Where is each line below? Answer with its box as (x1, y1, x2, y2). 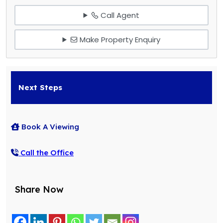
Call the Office (18, 148, 74, 158)
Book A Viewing (19, 122, 79, 132)
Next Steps (18, 83, 62, 93)
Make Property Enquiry (78, 34, 161, 45)
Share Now (15, 184, 64, 196)
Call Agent (99, 9, 140, 20)
